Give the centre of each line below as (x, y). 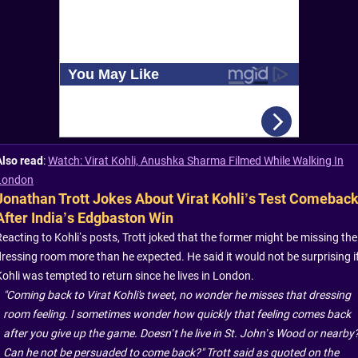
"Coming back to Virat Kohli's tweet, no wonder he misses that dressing (177, 295)
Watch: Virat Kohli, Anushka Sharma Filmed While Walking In (196, 161)
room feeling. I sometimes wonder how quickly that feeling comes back (177, 314)
